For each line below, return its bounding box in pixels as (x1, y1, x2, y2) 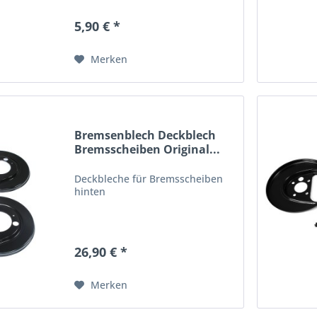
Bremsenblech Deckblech (74, 127, 217, 144)
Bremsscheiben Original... (74, 142, 221, 158)
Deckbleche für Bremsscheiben (74, 172, 224, 186)
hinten (74, 185, 106, 199)
